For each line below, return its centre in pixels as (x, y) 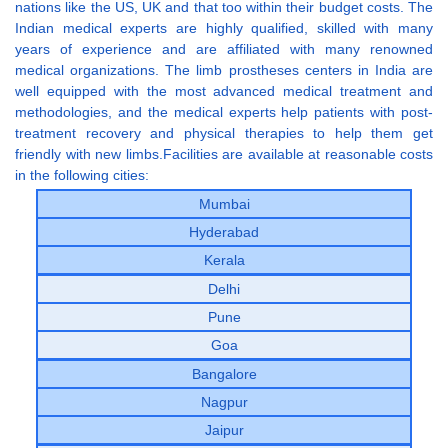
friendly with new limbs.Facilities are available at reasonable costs (224, 154)
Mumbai (224, 204)
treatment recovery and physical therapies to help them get (224, 133)
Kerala (224, 260)
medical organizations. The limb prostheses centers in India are (224, 70)
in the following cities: (82, 175)
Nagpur (224, 402)
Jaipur (224, 430)
